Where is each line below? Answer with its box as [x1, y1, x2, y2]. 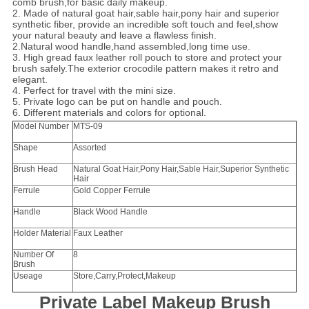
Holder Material [12, 228, 71, 239]
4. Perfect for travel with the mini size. [12, 85, 176, 97]
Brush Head [12, 164, 58, 175]
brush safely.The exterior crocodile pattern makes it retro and [12, 63, 279, 74]
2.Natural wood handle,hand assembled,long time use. [12, 41, 250, 52]
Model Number [12, 121, 69, 132]
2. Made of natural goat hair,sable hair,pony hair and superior [12, 8, 279, 19]
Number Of [12, 250, 54, 260]
